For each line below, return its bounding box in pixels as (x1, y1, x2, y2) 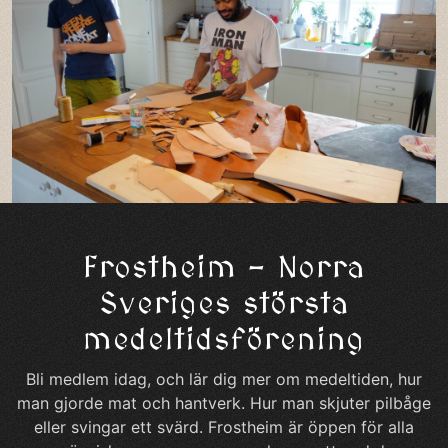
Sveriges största (98, 287, 350, 322)
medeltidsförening (83, 323, 365, 358)
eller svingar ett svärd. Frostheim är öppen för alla (34, 416, 414, 437)
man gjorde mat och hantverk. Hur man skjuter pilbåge (17, 392, 431, 413)
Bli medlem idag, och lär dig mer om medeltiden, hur (26, 368, 422, 389)
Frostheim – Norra (82, 251, 366, 286)
